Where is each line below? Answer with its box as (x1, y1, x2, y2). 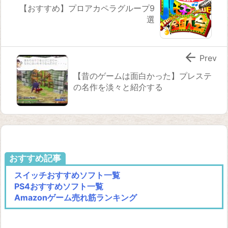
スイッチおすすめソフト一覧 (14, 169, 120, 180)
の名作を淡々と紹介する (73, 81, 163, 92)
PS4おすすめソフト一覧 (14, 181, 103, 191)
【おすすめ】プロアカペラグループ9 (19, 3, 155, 13)
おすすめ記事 (9, 153, 61, 163)
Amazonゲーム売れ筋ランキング (14, 192, 137, 203)
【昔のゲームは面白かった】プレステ (73, 70, 212, 81)
